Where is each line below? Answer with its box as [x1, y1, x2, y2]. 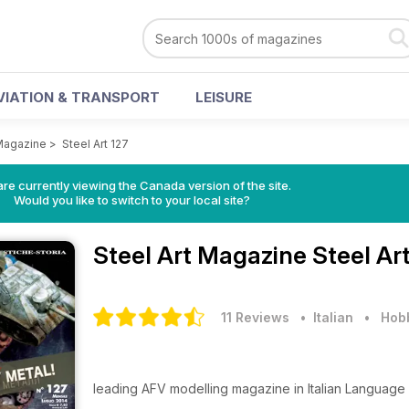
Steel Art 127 [62, 137, 129, 151]
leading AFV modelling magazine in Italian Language [93, 381, 405, 396]
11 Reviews [221, 309, 289, 325]
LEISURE [195, 89, 252, 106]
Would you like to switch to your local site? [13, 193, 250, 207]
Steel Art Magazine [93, 241, 312, 269]
